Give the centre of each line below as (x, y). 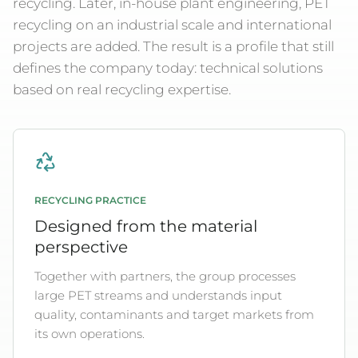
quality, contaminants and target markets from (174, 314)
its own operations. (89, 334)
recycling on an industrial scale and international (172, 24)
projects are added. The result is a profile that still (173, 46)
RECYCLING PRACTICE (90, 201)
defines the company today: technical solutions (168, 68)
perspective (81, 247)
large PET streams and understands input (158, 295)
